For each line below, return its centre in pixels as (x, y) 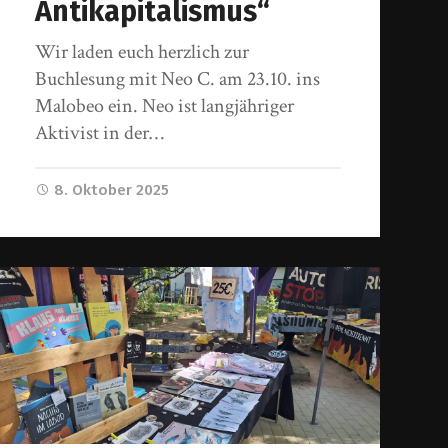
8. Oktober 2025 (112, 189)
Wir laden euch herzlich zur (142, 51)
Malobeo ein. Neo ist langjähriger (165, 105)
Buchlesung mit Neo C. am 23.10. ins (178, 78)
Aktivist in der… (100, 132)
